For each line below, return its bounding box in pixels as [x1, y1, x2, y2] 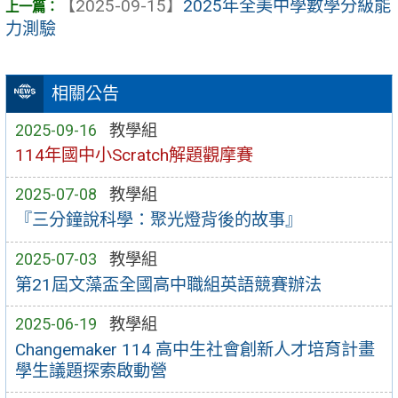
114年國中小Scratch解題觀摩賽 [14, 145, 253, 166]
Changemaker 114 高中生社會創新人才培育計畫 [14, 338, 375, 360]
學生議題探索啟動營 [14, 360, 167, 381]
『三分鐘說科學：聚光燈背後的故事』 [14, 210, 302, 231]
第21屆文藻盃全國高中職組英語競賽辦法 [14, 274, 322, 295]
